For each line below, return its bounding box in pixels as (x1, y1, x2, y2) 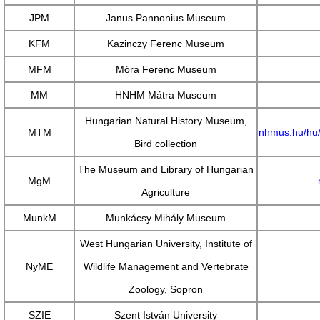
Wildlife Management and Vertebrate (83, 261, 249, 273)
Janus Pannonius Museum (106, 12, 226, 24)
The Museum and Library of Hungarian (78, 164, 254, 176)
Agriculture (141, 186, 190, 199)
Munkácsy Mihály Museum (106, 212, 226, 224)
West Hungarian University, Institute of (79, 238, 252, 250)
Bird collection (134, 138, 197, 150)
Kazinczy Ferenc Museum (107, 38, 224, 50)
